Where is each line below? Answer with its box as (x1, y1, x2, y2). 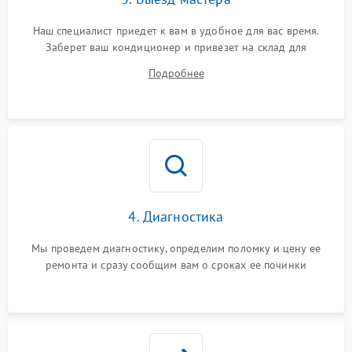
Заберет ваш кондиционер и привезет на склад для (45, 40, 307, 54)
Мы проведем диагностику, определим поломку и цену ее (31, 241, 321, 255)
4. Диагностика (128, 207, 224, 225)
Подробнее (148, 66, 204, 80)
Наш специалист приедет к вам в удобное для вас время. (32, 24, 320, 38)
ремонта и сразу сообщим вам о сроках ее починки (45, 258, 307, 272)
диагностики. (143, 57, 209, 71)
